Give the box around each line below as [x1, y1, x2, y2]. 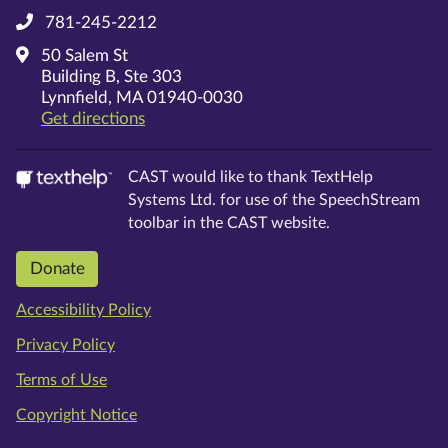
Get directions [41, 110, 145, 128]
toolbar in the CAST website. [128, 215, 330, 232]
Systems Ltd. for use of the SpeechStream [128, 192, 420, 209]
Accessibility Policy [16, 301, 151, 318]
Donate [29, 260, 85, 278]
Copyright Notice [16, 406, 137, 423]
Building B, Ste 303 [41, 68, 182, 86]
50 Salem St [41, 47, 128, 65]
